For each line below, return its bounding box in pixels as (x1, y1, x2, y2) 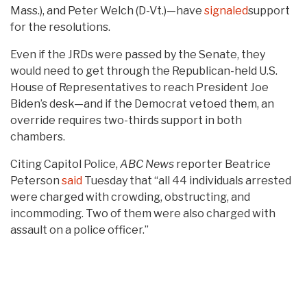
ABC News (120, 157, 174, 171)
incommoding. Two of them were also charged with (10, 206, 275, 220)
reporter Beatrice (174, 157, 271, 171)
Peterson (10, 173, 62, 187)
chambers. (10, 130, 65, 143)
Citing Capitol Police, (10, 157, 120, 171)
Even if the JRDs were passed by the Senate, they (10, 47, 265, 61)
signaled (204, 3, 248, 17)
